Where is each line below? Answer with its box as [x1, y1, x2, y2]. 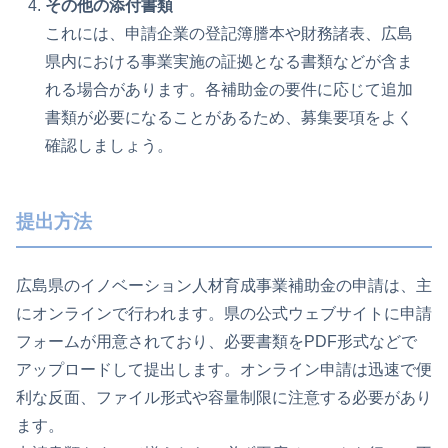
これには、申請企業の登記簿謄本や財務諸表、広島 [45, 25, 414, 43]
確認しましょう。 [45, 137, 174, 155]
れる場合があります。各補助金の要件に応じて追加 [45, 81, 414, 99]
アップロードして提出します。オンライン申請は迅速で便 [16, 361, 432, 379]
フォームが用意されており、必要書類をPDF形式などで [16, 333, 417, 351]
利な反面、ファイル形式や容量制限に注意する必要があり [16, 389, 432, 407]
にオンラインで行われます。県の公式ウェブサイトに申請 [16, 305, 432, 323]
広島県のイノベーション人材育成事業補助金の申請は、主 [16, 277, 432, 295]
